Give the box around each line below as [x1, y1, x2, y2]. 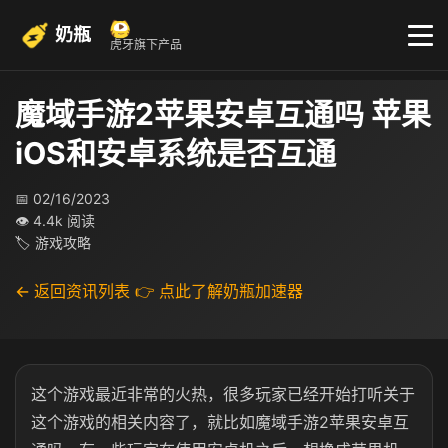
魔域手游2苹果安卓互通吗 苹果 [15, 96, 431, 132]
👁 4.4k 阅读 [15, 212, 95, 229]
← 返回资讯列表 [15, 281, 130, 301]
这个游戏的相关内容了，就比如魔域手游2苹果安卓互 [31, 412, 409, 432]
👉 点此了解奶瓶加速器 [135, 281, 303, 301]
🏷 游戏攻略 [15, 234, 91, 251]
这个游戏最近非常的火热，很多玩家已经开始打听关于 [31, 384, 415, 404]
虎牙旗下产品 [110, 37, 182, 52]
